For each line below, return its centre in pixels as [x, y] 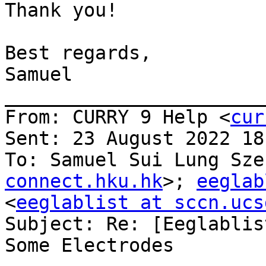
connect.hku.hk [84, 181]
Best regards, [78, 53]
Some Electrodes [89, 246]
